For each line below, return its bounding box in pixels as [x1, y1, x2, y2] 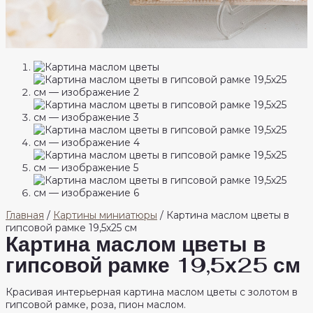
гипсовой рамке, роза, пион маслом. [6, 298, 186, 312]
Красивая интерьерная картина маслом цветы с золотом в [6, 286, 298, 299]
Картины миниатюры [53, 209, 157, 222]
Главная [6, 209, 44, 222]
